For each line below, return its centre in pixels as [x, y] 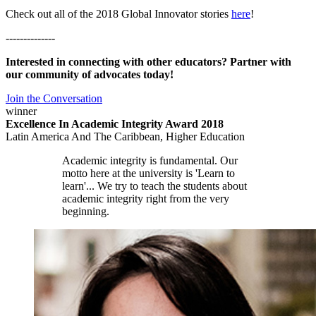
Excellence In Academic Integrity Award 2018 [115, 123]
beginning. [86, 211]
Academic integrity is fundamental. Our [150, 160]
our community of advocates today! [90, 74]
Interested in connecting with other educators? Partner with [148, 61]
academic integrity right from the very [146, 198]
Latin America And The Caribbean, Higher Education [125, 136]
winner [21, 111]
